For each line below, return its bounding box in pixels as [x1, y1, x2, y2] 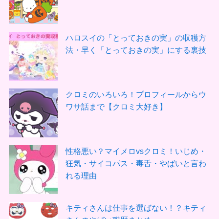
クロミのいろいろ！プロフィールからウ [66, 89, 207, 99]
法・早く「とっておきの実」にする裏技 [66, 45, 207, 54]
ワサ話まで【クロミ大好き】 [66, 102, 168, 111]
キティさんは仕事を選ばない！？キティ [66, 203, 207, 213]
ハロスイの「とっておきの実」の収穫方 [66, 33, 207, 42]
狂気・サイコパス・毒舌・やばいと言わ [66, 158, 207, 168]
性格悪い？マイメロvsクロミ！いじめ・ [66, 146, 207, 155]
